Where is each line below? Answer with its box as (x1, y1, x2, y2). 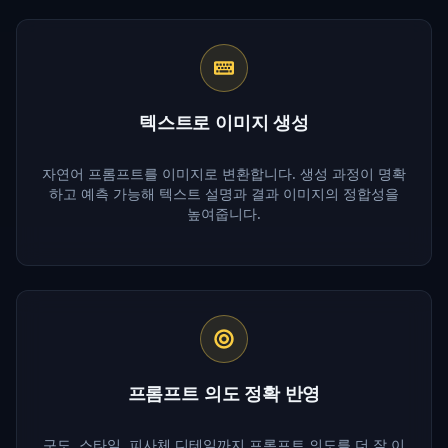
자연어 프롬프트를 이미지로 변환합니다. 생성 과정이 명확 (42, 163, 406, 183)
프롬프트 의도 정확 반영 (127, 380, 321, 405)
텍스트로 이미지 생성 (138, 109, 310, 134)
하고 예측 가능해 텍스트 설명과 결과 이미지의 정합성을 (49, 183, 399, 203)
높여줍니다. (187, 203, 261, 223)
